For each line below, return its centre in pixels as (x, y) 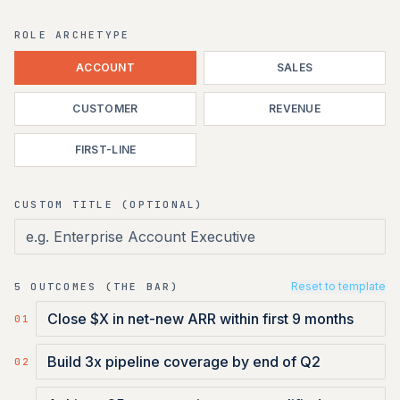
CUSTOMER (105, 108)
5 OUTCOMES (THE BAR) (97, 286)
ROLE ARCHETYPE (72, 35)
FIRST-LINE (105, 150)
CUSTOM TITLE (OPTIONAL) (109, 204)
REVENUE (295, 108)
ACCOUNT (105, 67)
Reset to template (338, 286)
